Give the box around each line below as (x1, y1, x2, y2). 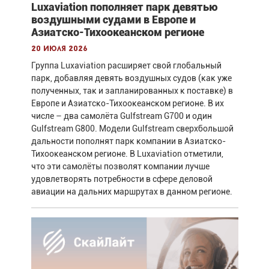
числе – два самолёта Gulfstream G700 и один (31, 110, 212, 121)
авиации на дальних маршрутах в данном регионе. (31, 186, 232, 196)
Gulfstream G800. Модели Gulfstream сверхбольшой (31, 123, 234, 133)
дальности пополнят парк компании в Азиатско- (31, 136, 226, 146)
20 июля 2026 (31, 44, 88, 53)
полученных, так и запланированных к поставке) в (31, 85, 233, 95)
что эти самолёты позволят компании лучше (31, 161, 210, 171)
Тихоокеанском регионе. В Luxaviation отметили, (31, 148, 223, 159)
